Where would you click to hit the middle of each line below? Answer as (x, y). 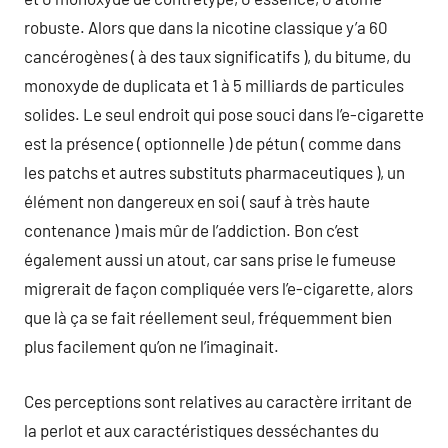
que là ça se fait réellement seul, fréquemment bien (208, 317)
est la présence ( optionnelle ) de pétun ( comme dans (212, 143)
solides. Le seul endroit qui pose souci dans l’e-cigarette (224, 114)
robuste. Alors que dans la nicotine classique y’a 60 (206, 27)
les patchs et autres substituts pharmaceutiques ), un (214, 172)
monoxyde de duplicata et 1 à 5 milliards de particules (214, 85)
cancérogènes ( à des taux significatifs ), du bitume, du (217, 56)
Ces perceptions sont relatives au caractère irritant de (218, 400)
